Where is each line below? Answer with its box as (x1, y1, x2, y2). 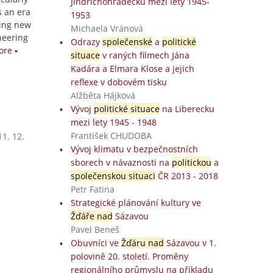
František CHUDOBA (70, 130, 152, 141)
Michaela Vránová (70, 23, 143, 34)
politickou (171, 157, 211, 168)
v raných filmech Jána (99, 49, 190, 61)
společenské (102, 36, 152, 48)
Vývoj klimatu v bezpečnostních (70, 143, 198, 155)
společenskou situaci (70, 170, 155, 182)
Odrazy (70, 36, 102, 48)
